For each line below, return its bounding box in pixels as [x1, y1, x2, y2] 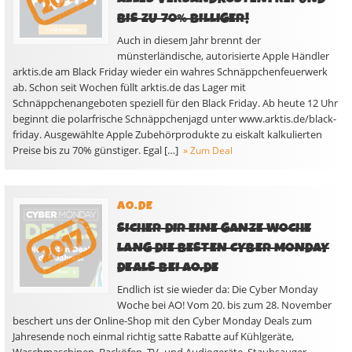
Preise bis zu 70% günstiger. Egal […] [13, 143, 178, 157]
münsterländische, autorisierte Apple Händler [117, 49, 330, 63]
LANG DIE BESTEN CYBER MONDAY [117, 238, 330, 258]
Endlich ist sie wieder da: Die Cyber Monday [117, 282, 319, 296]
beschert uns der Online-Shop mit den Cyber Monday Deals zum [13, 313, 312, 328]
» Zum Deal [183, 144, 233, 157]
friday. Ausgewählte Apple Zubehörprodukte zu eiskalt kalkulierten [13, 127, 322, 141]
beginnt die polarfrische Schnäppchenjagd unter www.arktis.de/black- [13, 112, 336, 126]
